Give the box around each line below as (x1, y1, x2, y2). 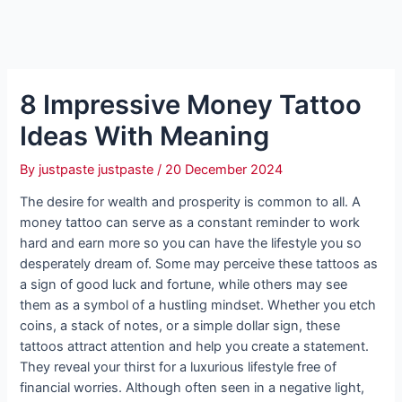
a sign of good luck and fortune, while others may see (20, 276, 348, 293)
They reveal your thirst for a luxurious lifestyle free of (20, 359, 337, 376)
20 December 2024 (165, 161, 284, 178)
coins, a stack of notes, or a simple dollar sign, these (20, 318, 341, 335)
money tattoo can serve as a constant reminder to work (20, 214, 361, 232)
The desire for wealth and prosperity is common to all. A (20, 194, 362, 211)
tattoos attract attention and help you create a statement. (20, 338, 370, 355)
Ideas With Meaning (20, 119, 270, 152)
